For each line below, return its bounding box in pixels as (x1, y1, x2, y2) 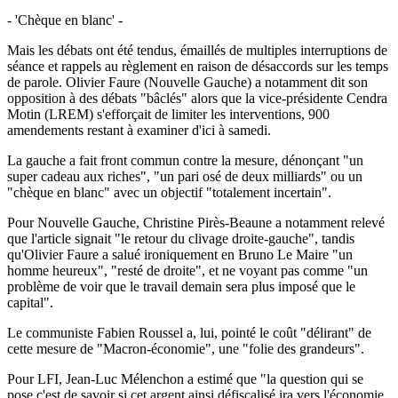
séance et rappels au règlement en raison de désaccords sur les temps (7, 58, 388, 74)
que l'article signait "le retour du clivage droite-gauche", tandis (7, 230, 354, 246)
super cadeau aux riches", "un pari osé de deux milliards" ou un (7, 168, 362, 184)
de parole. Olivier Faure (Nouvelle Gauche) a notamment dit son (7, 74, 368, 90)
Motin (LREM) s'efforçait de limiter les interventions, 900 (7, 106, 330, 122)
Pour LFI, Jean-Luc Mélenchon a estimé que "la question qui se (7, 370, 363, 386)
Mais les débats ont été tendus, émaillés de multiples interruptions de (7, 42, 387, 58)
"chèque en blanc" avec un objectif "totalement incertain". (7, 184, 331, 200)
